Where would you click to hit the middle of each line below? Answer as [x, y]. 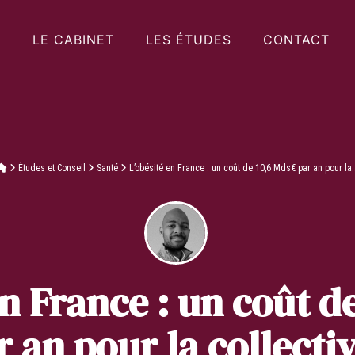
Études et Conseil [52, 168]
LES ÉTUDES [188, 40]
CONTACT [296, 40]
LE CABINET [73, 40]
